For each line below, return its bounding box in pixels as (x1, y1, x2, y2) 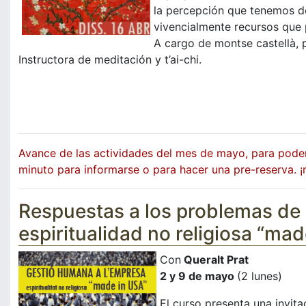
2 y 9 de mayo (160, 269, 237, 283)
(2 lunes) (237, 269, 282, 283)
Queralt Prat (181, 253, 249, 267)
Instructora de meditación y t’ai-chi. (18, 53, 201, 67)
